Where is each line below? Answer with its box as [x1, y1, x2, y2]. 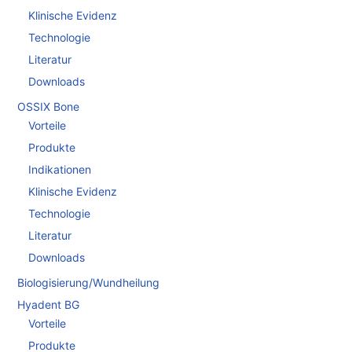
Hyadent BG [17, 297, 79, 311]
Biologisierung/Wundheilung [17, 275, 159, 289]
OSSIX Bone [17, 99, 79, 113]
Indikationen [28, 163, 91, 177]
